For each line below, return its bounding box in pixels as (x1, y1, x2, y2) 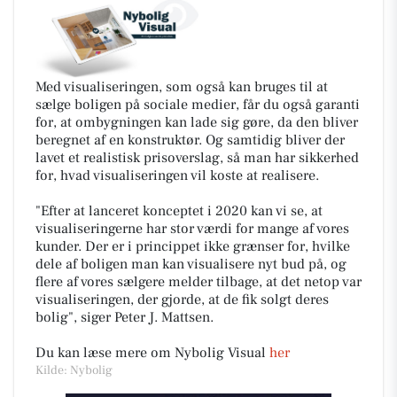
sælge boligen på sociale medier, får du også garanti (35, 96, 360, 114)
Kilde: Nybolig (35, 362, 113, 379)
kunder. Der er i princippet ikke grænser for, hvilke (35, 237, 350, 256)
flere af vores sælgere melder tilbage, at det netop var (35, 273, 362, 292)
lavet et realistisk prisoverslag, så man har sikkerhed (35, 149, 359, 167)
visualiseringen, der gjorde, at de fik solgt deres (35, 291, 329, 309)
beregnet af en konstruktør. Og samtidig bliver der (35, 131, 345, 150)
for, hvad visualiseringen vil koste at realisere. (35, 167, 319, 185)
